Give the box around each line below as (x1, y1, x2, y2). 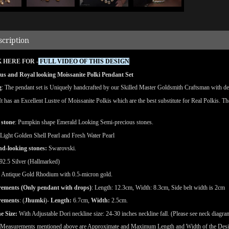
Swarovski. (49, 145, 76, 152)
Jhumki (25, 197, 45, 204)
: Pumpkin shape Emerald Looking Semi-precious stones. (15, 119, 153, 126)
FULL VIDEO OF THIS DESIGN (40, 58, 129, 65)
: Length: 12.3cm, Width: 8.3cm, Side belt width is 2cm (91, 184, 225, 191)
